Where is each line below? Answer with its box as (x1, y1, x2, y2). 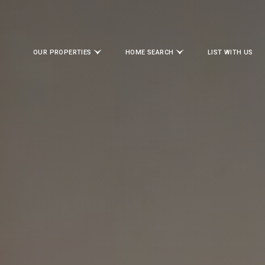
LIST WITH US (207, 49, 253, 56)
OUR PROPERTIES (33, 49, 93, 56)
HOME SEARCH (125, 49, 176, 56)
